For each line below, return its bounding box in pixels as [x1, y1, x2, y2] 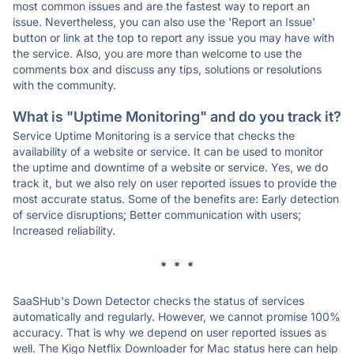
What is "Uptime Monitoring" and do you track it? [13, 108, 341, 125]
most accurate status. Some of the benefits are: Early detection [13, 192, 339, 205]
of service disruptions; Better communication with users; [13, 208, 301, 221]
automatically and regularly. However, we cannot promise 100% [13, 310, 341, 323]
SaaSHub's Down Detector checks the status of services [13, 294, 304, 307]
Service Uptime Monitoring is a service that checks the [13, 129, 295, 142]
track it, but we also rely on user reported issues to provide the [13, 176, 337, 190]
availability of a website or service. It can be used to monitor [13, 145, 323, 158]
